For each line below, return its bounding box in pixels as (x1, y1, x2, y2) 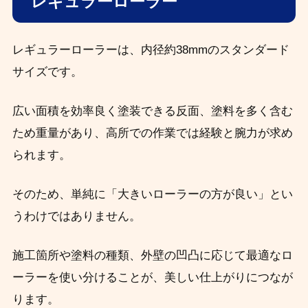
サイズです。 (12, 65, 82, 78)
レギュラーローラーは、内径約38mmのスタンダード (12, 43, 289, 56)
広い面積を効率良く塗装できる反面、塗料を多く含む (12, 104, 293, 118)
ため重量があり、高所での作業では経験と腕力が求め (12, 126, 293, 140)
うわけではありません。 (12, 209, 141, 223)
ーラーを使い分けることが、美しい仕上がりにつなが (12, 270, 293, 284)
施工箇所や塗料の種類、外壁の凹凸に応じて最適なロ (12, 248, 293, 262)
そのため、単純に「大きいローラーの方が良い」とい (12, 187, 293, 201)
